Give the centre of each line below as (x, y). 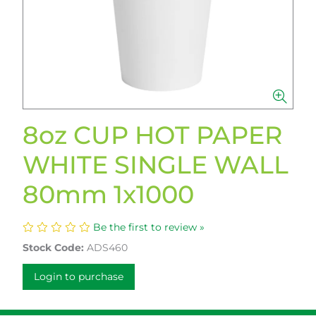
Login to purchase (79, 276)
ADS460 (107, 248)
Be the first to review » (149, 227)
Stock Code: (53, 248)
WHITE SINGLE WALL (156, 165)
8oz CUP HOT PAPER (152, 135)
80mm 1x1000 (108, 194)
